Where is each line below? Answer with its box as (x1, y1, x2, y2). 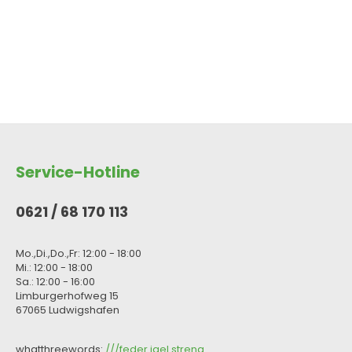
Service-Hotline (16, 162, 140, 184)
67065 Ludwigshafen (16, 302, 119, 318)
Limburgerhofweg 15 (16, 288, 119, 304)
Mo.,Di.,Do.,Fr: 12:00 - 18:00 (16, 246, 141, 262)
